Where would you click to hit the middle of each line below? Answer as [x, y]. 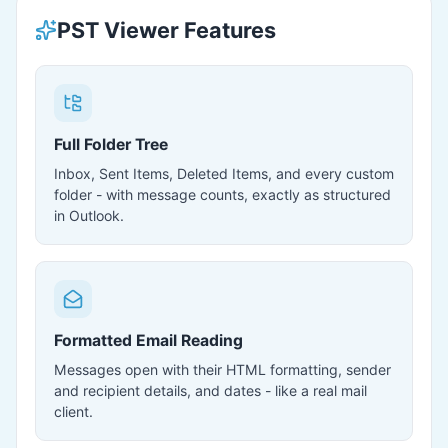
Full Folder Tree [111, 144]
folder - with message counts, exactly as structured [222, 194]
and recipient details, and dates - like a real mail [210, 390]
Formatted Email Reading [148, 340]
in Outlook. [89, 215]
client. [73, 411]
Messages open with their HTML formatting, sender [222, 369]
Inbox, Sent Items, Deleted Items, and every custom [224, 173]
